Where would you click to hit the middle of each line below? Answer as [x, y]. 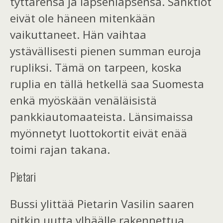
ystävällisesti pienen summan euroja [106, 51]
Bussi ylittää [44, 204]
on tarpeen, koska [133, 67]
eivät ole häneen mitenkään [83, 18]
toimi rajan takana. [60, 149]
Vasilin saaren [158, 204]
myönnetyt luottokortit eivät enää [99, 133]
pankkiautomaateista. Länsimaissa [102, 116]
